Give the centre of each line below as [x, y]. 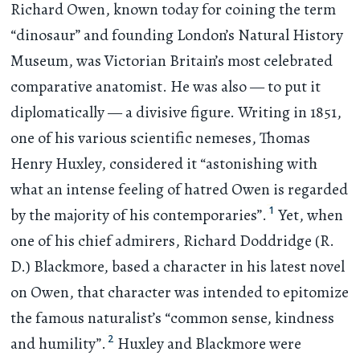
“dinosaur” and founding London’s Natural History [177, 35]
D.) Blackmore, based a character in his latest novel [178, 267]
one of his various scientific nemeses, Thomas [161, 138]
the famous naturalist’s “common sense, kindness [173, 318]
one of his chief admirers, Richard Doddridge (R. [173, 241]
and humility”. [59, 344]
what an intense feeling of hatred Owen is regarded [180, 190]
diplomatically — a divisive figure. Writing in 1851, [176, 112]
